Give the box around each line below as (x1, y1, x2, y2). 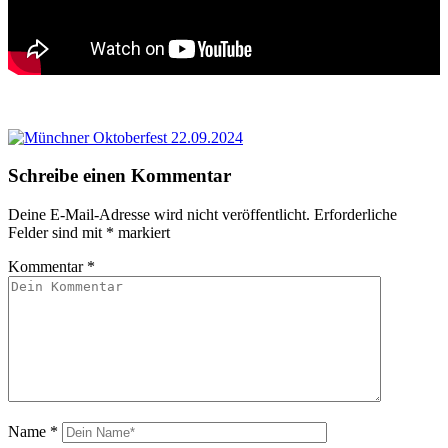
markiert (114, 223, 170, 241)
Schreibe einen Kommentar (8, 165, 231, 187)
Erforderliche (314, 205, 397, 223)
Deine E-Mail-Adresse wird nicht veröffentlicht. (8, 205, 310, 223)
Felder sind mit (8, 223, 106, 241)
